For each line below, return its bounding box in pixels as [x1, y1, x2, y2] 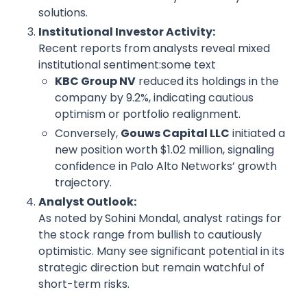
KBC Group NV [55, 73, 136, 90]
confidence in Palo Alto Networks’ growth [55, 158, 277, 175]
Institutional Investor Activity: [38, 24, 215, 40]
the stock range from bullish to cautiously [38, 227, 262, 243]
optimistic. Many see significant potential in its [38, 243, 284, 260]
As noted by [38, 210, 103, 227]
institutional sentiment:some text [38, 57, 216, 73]
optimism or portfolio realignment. [55, 106, 241, 123]
